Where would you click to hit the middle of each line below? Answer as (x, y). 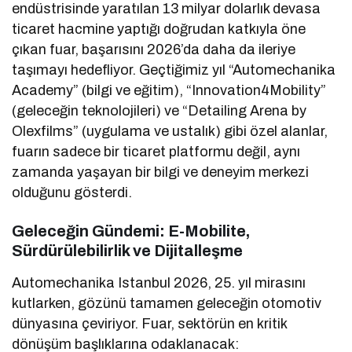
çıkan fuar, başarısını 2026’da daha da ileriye (154, 49)
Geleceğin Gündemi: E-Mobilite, (131, 231)
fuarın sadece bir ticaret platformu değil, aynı (156, 151)
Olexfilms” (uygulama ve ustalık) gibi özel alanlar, (170, 131)
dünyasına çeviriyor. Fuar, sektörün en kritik (150, 323)
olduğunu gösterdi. (72, 192)
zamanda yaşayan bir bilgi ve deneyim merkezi (161, 172)
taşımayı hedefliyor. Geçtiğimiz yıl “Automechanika (174, 70)
